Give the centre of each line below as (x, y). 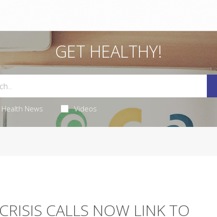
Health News (22, 109)
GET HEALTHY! (108, 52)
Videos (86, 109)
